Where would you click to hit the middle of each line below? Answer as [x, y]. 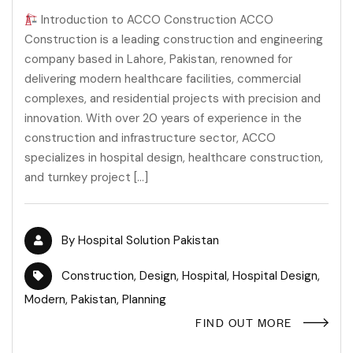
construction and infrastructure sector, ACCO [150, 138]
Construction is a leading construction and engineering [174, 40]
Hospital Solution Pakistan [149, 241]
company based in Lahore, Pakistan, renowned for [158, 59]
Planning [144, 300]
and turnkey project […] [86, 178]
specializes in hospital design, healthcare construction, [174, 158]
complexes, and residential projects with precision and [173, 99]
